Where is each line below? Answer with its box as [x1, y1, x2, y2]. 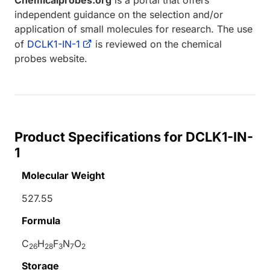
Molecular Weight [22, 169, 105, 181]
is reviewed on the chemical [92, 37, 222, 50]
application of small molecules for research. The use [14, 22, 253, 35]
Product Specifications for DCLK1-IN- [14, 128, 253, 145]
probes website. [14, 52, 87, 64]
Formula [22, 214, 60, 227]
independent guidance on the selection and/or [14, 8, 223, 20]
